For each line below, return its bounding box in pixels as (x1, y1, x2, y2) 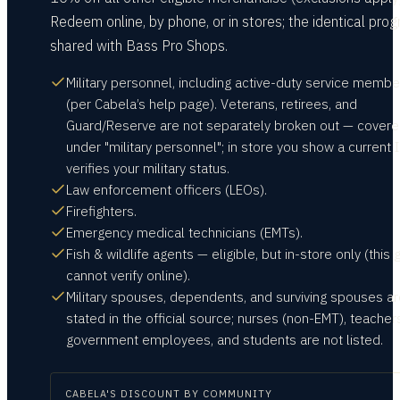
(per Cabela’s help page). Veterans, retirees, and (66, 96, 357, 112)
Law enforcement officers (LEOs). (66, 181, 267, 198)
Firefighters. (66, 203, 137, 220)
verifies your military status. (66, 160, 229, 177)
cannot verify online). (66, 267, 190, 284)
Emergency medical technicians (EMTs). (66, 224, 303, 241)
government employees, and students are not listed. (66, 331, 383, 348)
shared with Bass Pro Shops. (50, 37, 228, 54)
